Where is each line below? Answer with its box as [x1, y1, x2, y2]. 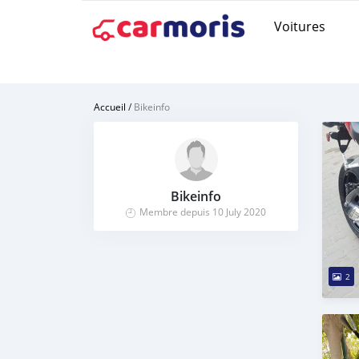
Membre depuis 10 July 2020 [139, 205, 266, 218]
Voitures [274, 17, 325, 35]
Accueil [94, 100, 126, 113]
